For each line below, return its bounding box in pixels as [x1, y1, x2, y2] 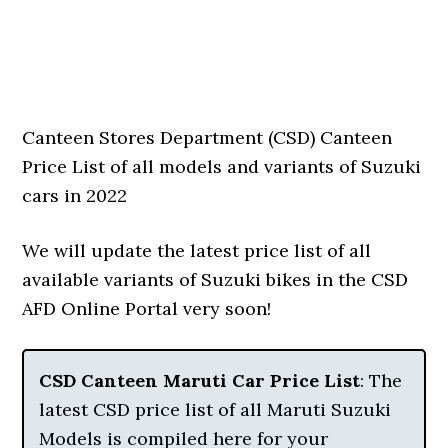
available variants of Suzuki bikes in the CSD [22, 268, 409, 291]
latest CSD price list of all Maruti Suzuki [39, 398, 392, 421]
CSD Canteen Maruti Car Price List [39, 369, 361, 392]
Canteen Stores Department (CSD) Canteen [22, 126, 393, 149]
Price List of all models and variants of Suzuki [22, 155, 422, 178]
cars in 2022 [22, 184, 128, 207]
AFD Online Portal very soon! [22, 297, 272, 320]
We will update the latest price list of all [22, 239, 372, 262]
